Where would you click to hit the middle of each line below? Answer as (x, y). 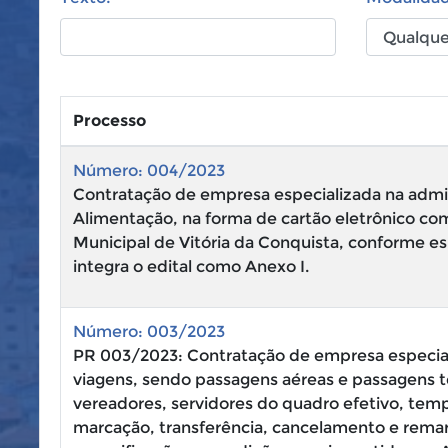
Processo (109, 120)
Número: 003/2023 (149, 331)
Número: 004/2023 (149, 170)
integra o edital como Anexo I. (191, 266)
